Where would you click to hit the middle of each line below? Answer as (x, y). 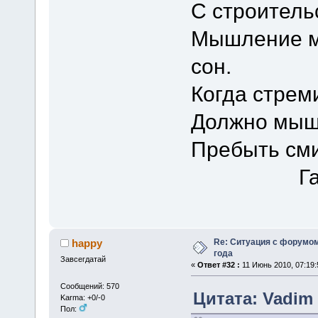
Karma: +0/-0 (82, 297)
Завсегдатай (83, 259)
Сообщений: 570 (89, 286)
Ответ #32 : (218, 264)
